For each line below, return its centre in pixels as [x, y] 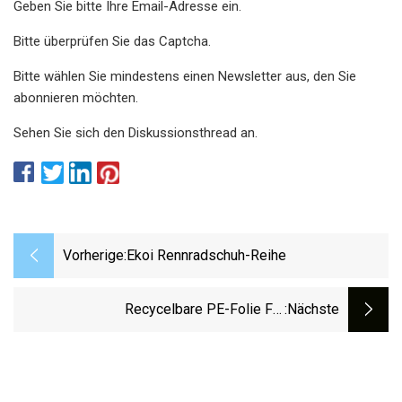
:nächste [312, 310]
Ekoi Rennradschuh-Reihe [206, 256]
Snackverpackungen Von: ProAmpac [172, 334]
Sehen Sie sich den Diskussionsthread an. [135, 132]
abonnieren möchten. [76, 97]
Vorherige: [95, 256]
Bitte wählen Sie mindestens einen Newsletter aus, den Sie [185, 76]
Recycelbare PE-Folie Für [205, 310]
